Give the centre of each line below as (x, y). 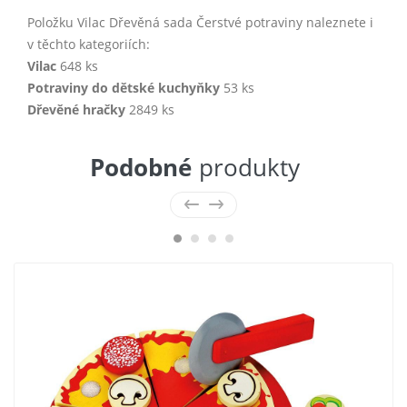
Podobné (140, 167)
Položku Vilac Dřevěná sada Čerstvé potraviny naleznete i (200, 22)
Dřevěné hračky (76, 109)
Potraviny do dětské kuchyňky (124, 87)
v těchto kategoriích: (89, 44)
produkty (249, 167)
